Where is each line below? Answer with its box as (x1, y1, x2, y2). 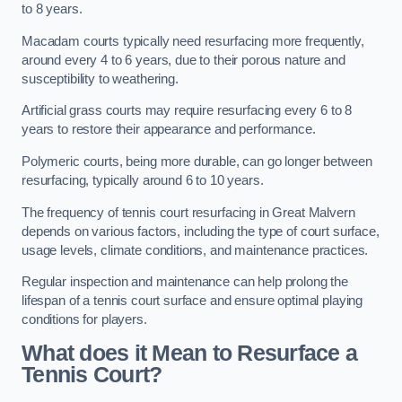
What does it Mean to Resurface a (22, 340, 358, 365)
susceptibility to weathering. (22, 71, 182, 86)
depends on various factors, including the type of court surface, (22, 223, 380, 239)
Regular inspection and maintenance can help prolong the (22, 275, 349, 290)
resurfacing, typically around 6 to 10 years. (22, 173, 264, 188)
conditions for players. (22, 312, 147, 328)
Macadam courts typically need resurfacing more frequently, (22, 33, 364, 48)
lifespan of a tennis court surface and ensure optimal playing (22, 293, 363, 309)
